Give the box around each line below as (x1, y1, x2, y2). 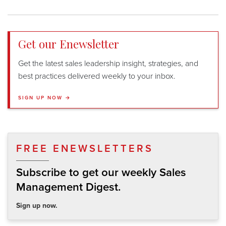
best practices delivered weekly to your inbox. (18, 71, 176, 82)
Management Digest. (16, 180, 121, 194)
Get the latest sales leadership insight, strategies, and (18, 59, 198, 69)
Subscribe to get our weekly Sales (16, 165, 186, 180)
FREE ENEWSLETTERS (16, 143, 153, 155)
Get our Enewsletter (18, 36, 119, 52)
